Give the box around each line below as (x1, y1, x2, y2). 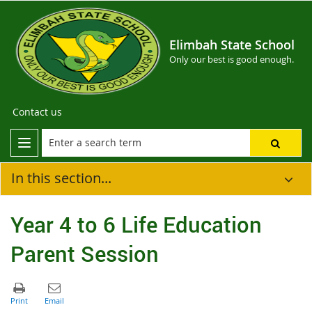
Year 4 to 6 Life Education (10, 209, 262, 239)
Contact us (13, 105, 62, 118)
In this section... (11, 169, 111, 187)
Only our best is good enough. (169, 53, 294, 65)
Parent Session (10, 238, 159, 268)
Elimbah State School (169, 36, 295, 53)
